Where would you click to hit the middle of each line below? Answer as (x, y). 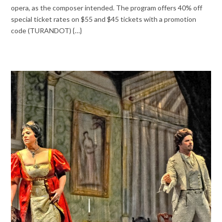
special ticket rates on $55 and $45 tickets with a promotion (104, 19)
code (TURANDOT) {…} (47, 30)
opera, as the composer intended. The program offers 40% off (107, 7)
